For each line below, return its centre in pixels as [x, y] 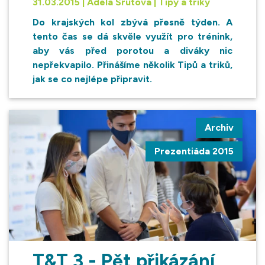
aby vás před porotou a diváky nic [132, 50]
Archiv [219, 127]
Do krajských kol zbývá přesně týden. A [132, 22]
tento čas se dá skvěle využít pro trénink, [132, 36]
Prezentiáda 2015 [194, 151]
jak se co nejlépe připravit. [92, 79]
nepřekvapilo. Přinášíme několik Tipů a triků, [132, 64]
